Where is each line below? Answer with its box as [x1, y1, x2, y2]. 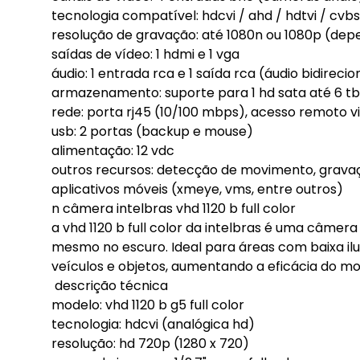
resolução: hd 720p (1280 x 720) [51, 334, 249, 353]
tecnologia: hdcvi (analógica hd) [51, 315, 255, 333]
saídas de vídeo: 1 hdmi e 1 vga [51, 45, 239, 63]
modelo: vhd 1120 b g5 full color [51, 296, 244, 314]
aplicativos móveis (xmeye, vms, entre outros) [51, 180, 343, 198]
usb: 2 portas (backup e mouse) [51, 122, 253, 141]
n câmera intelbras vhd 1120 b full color [51, 199, 296, 218]
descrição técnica [51, 276, 168, 295]
